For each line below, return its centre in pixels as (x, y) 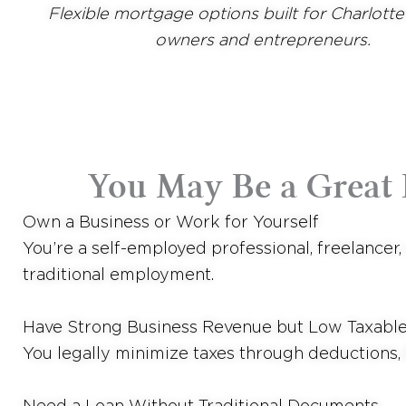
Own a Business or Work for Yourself (171, 222)
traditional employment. (118, 274)
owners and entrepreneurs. (263, 39)
